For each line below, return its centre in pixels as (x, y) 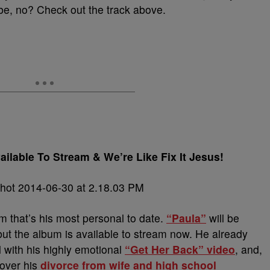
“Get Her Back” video (180, 249)
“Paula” (186, 218)
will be (223, 218)
